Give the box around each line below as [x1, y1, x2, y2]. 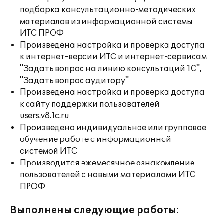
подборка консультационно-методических [20, 5, 196, 15]
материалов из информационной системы [20, 17, 192, 27]
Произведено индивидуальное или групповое [20, 123, 206, 133]
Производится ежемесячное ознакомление [20, 158, 194, 168]
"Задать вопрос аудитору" [20, 76, 129, 85]
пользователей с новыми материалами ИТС [20, 170, 195, 180]
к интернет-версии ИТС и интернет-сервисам [20, 52, 207, 62]
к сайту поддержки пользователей [20, 99, 160, 109]
